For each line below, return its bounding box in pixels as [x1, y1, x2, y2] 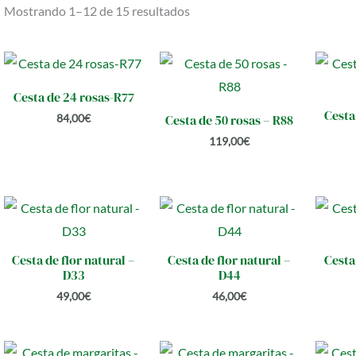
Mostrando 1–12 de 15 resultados [3, 2, 190, 18]
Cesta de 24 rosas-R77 [13, 87, 134, 106]
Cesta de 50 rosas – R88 [165, 110, 294, 129]
